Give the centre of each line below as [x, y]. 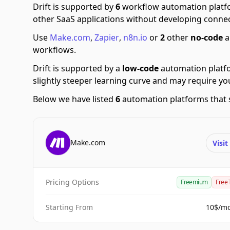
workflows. [54, 50]
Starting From [69, 207]
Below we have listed [74, 99]
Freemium [194, 182]
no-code [207, 37]
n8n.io [135, 37]
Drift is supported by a [78, 68]
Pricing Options [72, 182]
